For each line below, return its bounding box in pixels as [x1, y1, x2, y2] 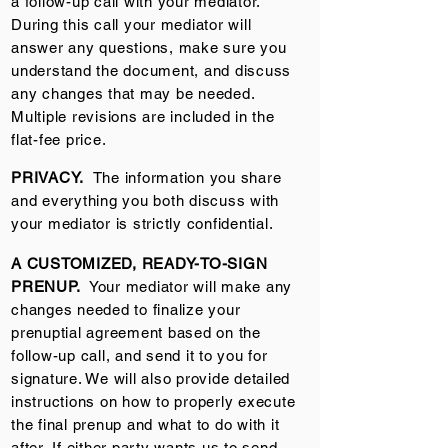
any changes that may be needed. [11, 85, 255, 102]
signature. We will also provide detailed [11, 370, 290, 387]
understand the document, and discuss [11, 62, 291, 79]
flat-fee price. [11, 131, 107, 148]
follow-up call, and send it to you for [11, 347, 268, 364]
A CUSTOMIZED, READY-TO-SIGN [11, 255, 268, 272]
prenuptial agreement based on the [11, 324, 261, 341]
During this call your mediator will [11, 16, 252, 33]
